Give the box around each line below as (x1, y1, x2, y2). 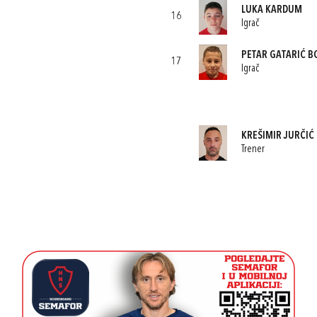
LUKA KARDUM (241, 4, 302, 16)
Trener (241, 144, 265, 155)
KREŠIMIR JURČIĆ (241, 130, 314, 142)
